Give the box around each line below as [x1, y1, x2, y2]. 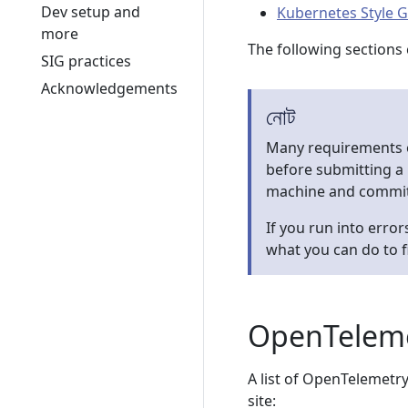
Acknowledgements [41, 78, 178, 98]
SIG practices [41, 51, 131, 71]
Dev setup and [41, 2, 140, 22]
